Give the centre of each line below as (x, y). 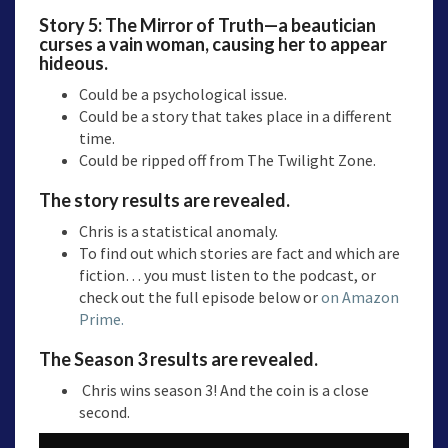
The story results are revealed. (164, 200)
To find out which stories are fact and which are (239, 253)
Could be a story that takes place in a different (235, 116)
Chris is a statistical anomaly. (178, 231)
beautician (333, 25)
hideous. (73, 63)
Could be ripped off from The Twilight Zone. (227, 160)
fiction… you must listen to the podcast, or (227, 275)
